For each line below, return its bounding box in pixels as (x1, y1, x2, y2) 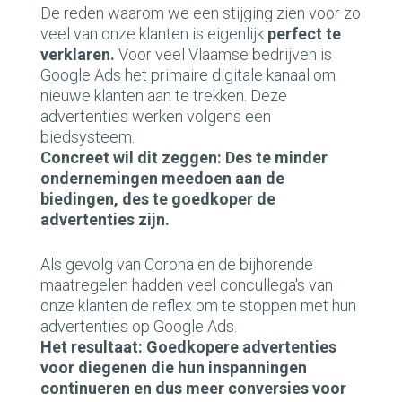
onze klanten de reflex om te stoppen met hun (40, 296, 356, 315)
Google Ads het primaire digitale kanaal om (40, 66, 336, 84)
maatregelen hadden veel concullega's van (40, 275, 333, 294)
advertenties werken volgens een (40, 107, 271, 126)
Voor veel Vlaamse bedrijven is (115, 45, 332, 64)
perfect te (267, 24, 341, 43)
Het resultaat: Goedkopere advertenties (40, 337, 336, 356)
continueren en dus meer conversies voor (40, 379, 346, 398)
